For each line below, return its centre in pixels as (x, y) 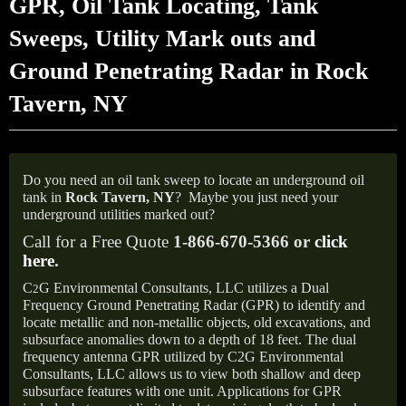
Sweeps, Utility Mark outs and (162, 39)
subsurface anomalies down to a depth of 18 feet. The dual (189, 339)
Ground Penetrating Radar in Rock (188, 71)
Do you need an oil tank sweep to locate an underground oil (193, 180)
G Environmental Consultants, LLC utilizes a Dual (184, 288)
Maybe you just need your (263, 197)
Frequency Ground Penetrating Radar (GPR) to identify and (194, 305)
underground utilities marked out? (119, 214)
